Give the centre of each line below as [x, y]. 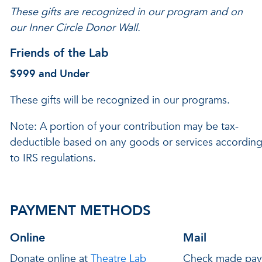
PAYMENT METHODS [80, 211]
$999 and [35, 74]
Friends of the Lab [59, 53]
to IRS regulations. [53, 158]
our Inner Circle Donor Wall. [76, 28]
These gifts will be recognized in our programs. [120, 100]
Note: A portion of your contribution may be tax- [124, 127]
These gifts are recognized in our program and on [126, 12]
